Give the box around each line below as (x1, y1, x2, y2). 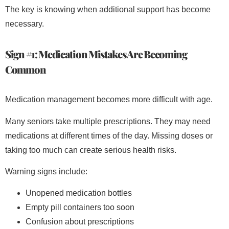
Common (5, 62, 46, 77)
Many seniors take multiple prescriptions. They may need (5, 117, 211, 126)
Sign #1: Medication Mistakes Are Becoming (5, 47, 187, 61)
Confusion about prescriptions (26, 217, 134, 226)
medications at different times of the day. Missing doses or (5, 131, 213, 140)
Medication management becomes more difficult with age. (5, 95, 213, 104)
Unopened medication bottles (26, 189, 132, 198)
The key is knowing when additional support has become (5, 5, 211, 14)
